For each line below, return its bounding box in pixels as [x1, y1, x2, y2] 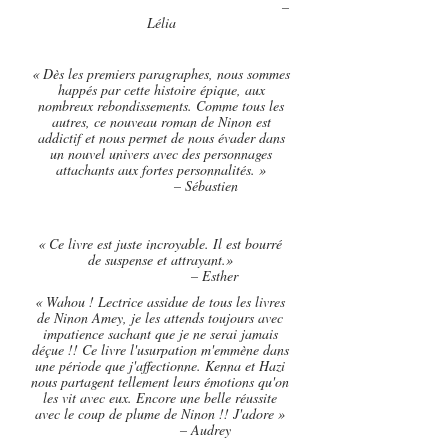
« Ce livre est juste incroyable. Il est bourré [38, 234, 282, 253]
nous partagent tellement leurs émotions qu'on [31, 372, 289, 391]
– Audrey [89, 420, 231, 439]
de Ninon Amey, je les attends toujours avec [37, 308, 283, 327]
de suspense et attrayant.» [87, 250, 233, 269]
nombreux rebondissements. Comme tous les [38, 96, 284, 115]
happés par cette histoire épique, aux [57, 80, 265, 99]
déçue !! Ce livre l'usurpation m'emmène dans [31, 340, 289, 359]
